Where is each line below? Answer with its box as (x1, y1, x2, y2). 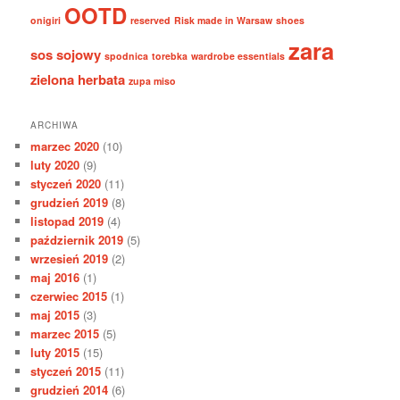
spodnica (104, 48, 149, 62)
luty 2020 (30, 156, 80, 174)
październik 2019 (30, 231, 124, 249)
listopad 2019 (30, 212, 104, 230)
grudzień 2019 (30, 194, 109, 212)
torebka (152, 48, 188, 62)
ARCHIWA (30, 119, 79, 132)
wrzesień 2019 (30, 250, 109, 268)
